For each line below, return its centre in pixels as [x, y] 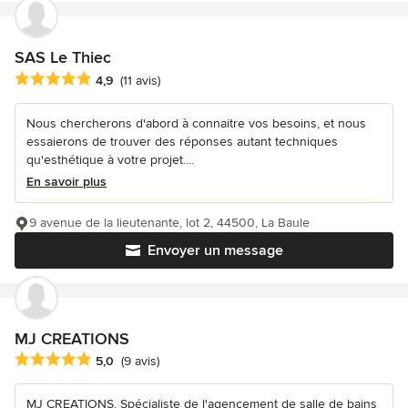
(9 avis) [140, 361]
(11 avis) [140, 80]
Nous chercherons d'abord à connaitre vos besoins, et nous [196, 123]
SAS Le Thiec [63, 58]
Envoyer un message [215, 250]
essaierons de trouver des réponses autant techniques [182, 141]
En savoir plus [66, 181]
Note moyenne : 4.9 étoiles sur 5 [117, 79]
